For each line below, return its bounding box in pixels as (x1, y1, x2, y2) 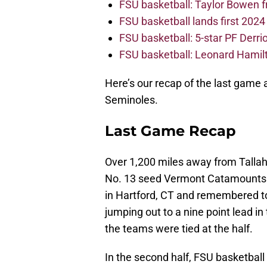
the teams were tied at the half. (105, 222, 253, 235)
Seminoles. (105, 94, 158, 107)
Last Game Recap (105, 122, 236, 140)
